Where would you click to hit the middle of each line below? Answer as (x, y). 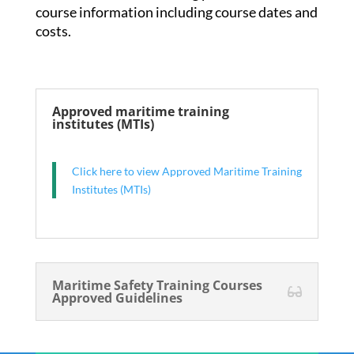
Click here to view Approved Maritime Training (186, 171)
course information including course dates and (176, 12)
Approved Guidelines (117, 298)
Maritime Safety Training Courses (157, 285)
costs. (53, 31)
